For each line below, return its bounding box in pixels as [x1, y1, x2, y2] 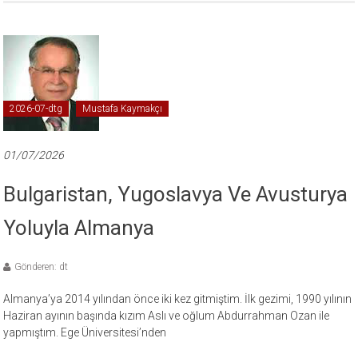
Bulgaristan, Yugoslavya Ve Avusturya [3, 181, 348, 206]
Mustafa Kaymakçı [82, 102, 163, 114]
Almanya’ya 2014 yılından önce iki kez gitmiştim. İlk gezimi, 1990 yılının [3, 292, 352, 305]
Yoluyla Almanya [3, 215, 155, 240]
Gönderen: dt [14, 261, 69, 272]
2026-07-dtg [10, 102, 63, 114]
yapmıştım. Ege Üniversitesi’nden [3, 325, 167, 339]
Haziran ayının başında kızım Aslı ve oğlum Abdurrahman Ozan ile [3, 308, 330, 322]
